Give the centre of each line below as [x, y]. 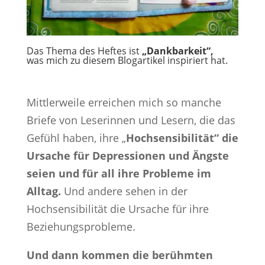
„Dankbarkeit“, [177, 51]
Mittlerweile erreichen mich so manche [124, 102]
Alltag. [45, 191]
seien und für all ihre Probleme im [119, 173]
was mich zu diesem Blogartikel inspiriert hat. [127, 60]
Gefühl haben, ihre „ [76, 138]
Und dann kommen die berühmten [119, 255]
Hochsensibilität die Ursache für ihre [117, 209]
